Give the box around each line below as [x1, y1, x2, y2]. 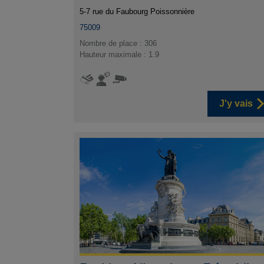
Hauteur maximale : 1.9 [80, 49, 160, 59]
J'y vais [219, 98, 253, 108]
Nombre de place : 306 [80, 38, 157, 48]
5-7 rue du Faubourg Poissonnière [80, 6, 195, 16]
